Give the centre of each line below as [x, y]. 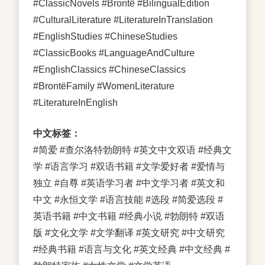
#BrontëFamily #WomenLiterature [104, 86]
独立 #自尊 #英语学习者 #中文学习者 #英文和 [129, 183]
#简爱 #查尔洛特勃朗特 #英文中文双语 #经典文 [132, 150]
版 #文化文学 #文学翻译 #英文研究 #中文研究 [129, 232]
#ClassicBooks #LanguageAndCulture [114, 53]
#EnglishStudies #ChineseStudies [105, 36]
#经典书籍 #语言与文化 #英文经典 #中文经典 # [132, 249]
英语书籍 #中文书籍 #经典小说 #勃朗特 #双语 [129, 216]
